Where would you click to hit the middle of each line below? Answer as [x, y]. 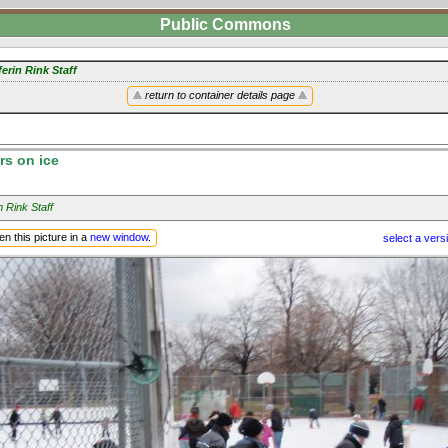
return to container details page [220, 95]
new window [119, 236]
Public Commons [225, 24]
